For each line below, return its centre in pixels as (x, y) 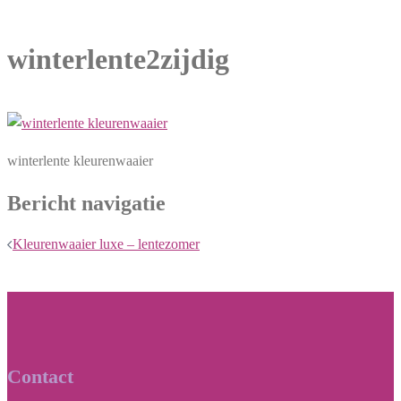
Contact (40, 377)
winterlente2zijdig (118, 59)
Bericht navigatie (86, 203)
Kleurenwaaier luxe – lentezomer (106, 244)
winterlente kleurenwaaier (80, 160)
